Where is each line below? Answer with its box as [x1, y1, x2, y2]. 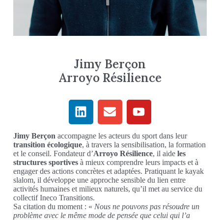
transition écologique [13, 140, 82, 149]
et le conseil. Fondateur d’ [13, 149, 93, 158]
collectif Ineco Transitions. [13, 193, 95, 202]
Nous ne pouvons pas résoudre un [94, 202, 199, 211]
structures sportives [13, 158, 78, 166]
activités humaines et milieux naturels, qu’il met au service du [13, 184, 202, 193]
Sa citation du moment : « [13, 202, 94, 211]
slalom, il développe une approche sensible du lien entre [13, 175, 186, 184]
